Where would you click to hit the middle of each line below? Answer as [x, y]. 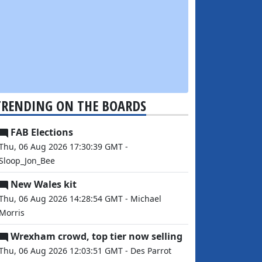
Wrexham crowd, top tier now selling [96, 236]
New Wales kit [44, 184]
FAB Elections [42, 132]
